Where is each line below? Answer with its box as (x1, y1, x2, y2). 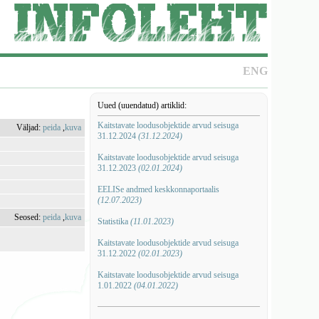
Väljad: (16, 122, 43, 132)
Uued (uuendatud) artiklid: (97, 100, 187, 110)
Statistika (97, 216, 130, 226)
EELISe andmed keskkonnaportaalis (97, 184, 219, 194)
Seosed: (14, 212, 43, 222)
